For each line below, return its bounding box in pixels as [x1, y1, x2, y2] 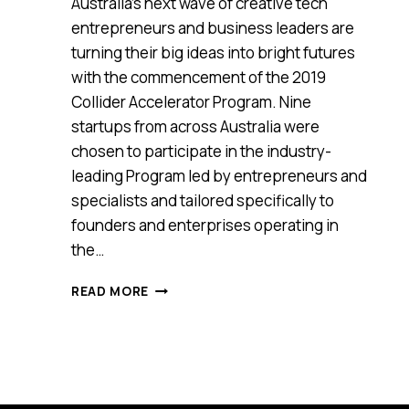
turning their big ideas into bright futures [71, 41, 355, 63]
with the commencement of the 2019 [71, 66, 326, 88]
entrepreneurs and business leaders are [71, 16, 354, 38]
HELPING [148, 372, 207, 390]
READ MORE [71, 282, 150, 299]
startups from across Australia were [71, 115, 320, 137]
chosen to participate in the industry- [71, 140, 331, 162]
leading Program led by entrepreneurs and [71, 164, 367, 186]
